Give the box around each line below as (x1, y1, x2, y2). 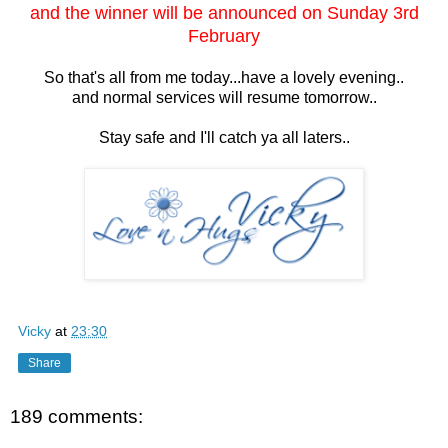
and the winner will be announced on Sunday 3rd (29, 2, 419, 23)
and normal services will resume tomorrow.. (71, 88, 377, 106)
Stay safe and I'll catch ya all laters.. (98, 128, 350, 146)
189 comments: (10, 405, 143, 427)
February (188, 25, 260, 46)
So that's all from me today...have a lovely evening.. (44, 68, 404, 86)
